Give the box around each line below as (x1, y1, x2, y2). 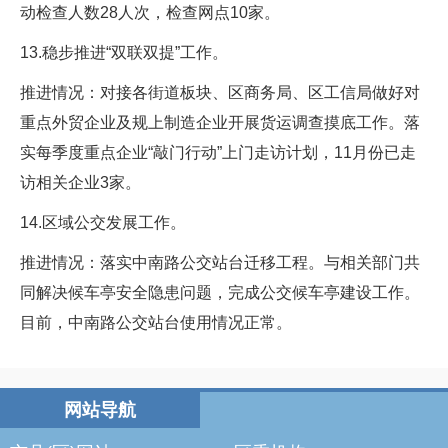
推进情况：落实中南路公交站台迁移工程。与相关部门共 (20, 254, 420, 271)
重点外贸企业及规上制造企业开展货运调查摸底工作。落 (20, 114, 420, 131)
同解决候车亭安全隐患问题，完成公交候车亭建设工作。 (20, 284, 420, 301)
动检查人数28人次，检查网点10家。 (20, 4, 280, 21)
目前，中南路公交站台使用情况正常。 (20, 314, 292, 331)
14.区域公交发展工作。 (20, 214, 186, 231)
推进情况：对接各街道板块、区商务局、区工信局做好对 (20, 84, 420, 101)
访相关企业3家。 (20, 174, 141, 191)
